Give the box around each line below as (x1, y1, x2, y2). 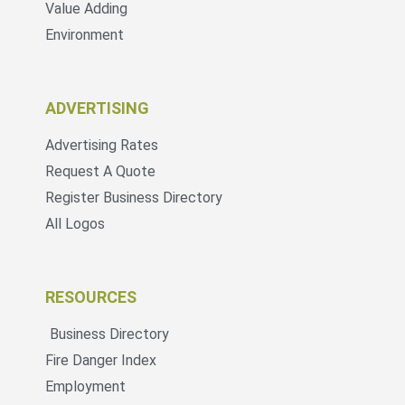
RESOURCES (45, 287, 137, 306)
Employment (45, 377, 126, 395)
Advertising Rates (45, 136, 158, 154)
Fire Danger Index (45, 351, 156, 369)
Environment (45, 25, 124, 43)
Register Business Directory (45, 188, 222, 206)
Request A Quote (45, 162, 155, 180)
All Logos (45, 214, 105, 232)
